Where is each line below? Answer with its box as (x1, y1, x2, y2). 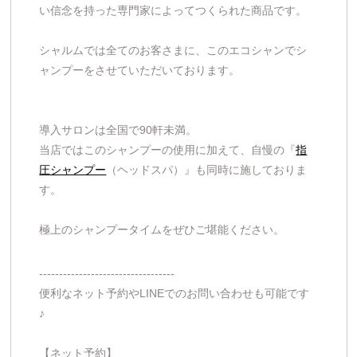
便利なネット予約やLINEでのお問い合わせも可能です (39, 286, 310, 300)
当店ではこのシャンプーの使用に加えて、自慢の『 (39, 143, 296, 156)
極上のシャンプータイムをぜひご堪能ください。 (39, 222, 285, 236)
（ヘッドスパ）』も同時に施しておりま (106, 163, 308, 176)
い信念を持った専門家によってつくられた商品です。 (39, 3, 308, 17)
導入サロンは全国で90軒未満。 (39, 123, 198, 136)
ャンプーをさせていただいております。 (39, 63, 241, 76)
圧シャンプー (39, 163, 107, 176)
